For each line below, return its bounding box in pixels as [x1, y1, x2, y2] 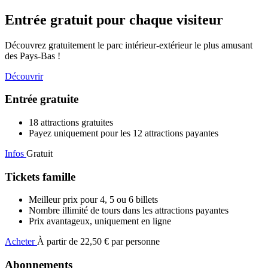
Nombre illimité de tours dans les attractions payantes [29, 205, 229, 216]
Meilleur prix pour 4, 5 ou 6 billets [29, 194, 158, 205]
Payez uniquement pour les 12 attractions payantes [29, 128, 218, 139]
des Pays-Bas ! [5, 50, 60, 61]
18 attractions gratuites [29, 117, 113, 128]
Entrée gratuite [5, 93, 78, 106]
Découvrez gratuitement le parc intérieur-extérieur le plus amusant [5, 39, 252, 50]
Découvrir [5, 71, 43, 81]
